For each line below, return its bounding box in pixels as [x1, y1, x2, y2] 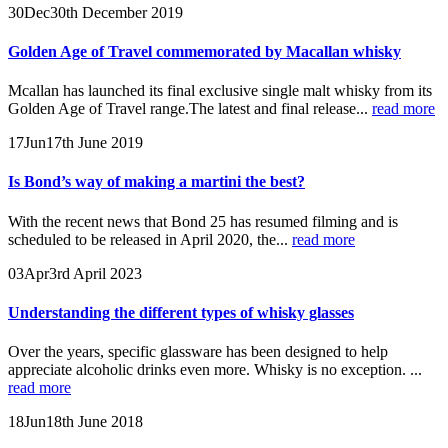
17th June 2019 [46, 134, 143, 152]
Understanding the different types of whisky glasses [8, 303, 354, 321]
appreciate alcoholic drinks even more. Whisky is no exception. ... [8, 361, 422, 379]
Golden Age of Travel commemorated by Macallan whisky [8, 42, 401, 60]
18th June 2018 [46, 413, 143, 431]
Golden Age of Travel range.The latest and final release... [8, 100, 372, 118]
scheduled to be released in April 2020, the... [8, 230, 292, 248]
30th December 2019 [50, 3, 183, 21]
